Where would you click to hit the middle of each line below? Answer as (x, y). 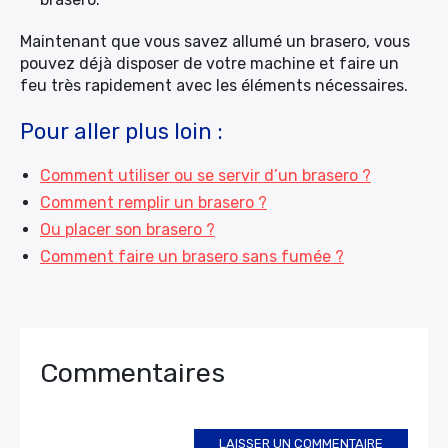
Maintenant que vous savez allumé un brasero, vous (215, 41)
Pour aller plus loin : (121, 131)
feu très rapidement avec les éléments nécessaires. (216, 85)
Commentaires (132, 373)
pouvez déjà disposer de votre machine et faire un (209, 63)
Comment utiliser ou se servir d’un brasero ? (205, 175)
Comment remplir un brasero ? (153, 202)
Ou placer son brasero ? (127, 229)
